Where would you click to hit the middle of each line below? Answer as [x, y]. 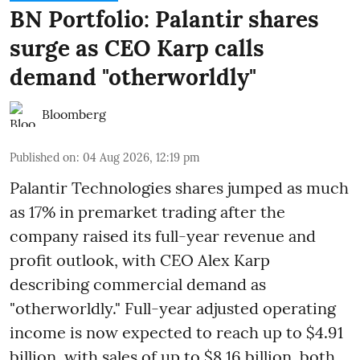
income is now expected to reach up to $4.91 [176, 333]
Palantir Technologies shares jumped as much [179, 188]
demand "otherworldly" [133, 78]
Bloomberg [74, 115]
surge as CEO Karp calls [137, 49]
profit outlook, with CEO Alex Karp [140, 260]
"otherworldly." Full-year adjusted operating [173, 309]
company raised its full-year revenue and [163, 236]
